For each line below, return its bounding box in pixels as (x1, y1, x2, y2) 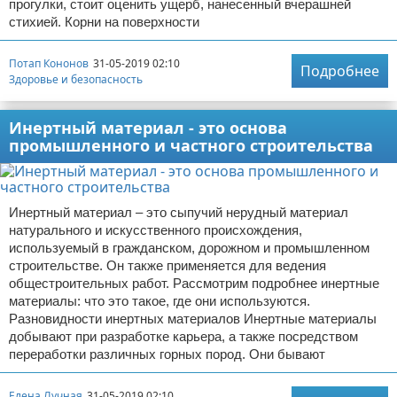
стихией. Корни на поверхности (9, 14, 199, 29)
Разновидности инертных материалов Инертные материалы (9, 311, 377, 326)
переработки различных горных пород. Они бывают (9, 346, 325, 362)
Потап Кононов (9, 55, 89, 71)
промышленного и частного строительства (9, 135, 373, 156)
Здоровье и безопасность (9, 71, 143, 87)
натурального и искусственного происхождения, (9, 222, 302, 237)
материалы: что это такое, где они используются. (9, 293, 310, 308)
